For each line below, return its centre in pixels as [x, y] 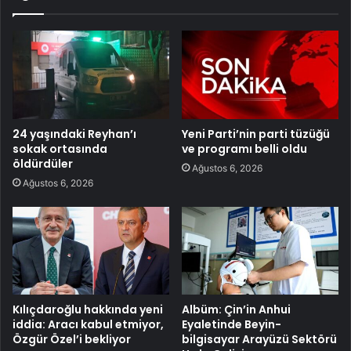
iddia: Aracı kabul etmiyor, [88, 325]
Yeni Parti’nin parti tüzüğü [256, 134]
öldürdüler [43, 163]
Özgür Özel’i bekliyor [72, 340]
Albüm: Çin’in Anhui [236, 310]
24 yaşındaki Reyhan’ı [74, 134]
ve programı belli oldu [244, 148]
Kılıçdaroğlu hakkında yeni [88, 310]
